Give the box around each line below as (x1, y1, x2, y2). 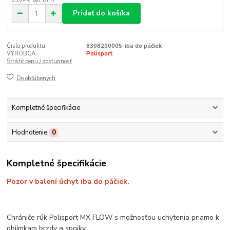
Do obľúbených (16, 74, 56, 82)
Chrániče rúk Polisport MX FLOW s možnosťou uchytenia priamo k (7, 213, 220, 222)
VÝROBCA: (7, 50, 37, 58)
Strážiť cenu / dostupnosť (7, 57, 72, 66)
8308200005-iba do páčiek (86, 42, 162, 50)
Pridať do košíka (73, 8, 130, 18)
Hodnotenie (11, 127, 47, 137)
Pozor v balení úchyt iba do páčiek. (7, 177, 130, 186)
